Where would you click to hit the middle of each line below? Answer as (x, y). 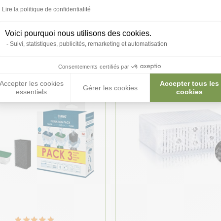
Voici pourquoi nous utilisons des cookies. (78, 33)
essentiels (32, 92)
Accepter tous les (190, 84)
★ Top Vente (69, 84)
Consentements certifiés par (94, 66)
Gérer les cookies (110, 88)
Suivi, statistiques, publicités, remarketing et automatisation (89, 44)
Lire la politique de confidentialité (46, 9)
